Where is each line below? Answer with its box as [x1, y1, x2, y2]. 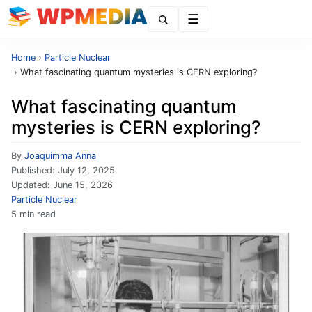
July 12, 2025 [58, 165, 115, 175]
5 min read [11, 209, 56, 219]
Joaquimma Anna [24, 150, 96, 161]
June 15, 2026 [53, 180, 113, 190]
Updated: [11, 180, 53, 190]
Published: [11, 165, 58, 175]
